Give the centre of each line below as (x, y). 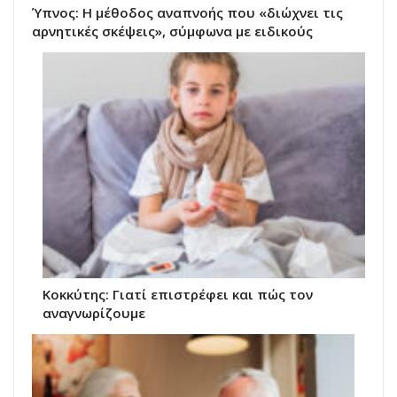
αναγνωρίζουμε (94, 313)
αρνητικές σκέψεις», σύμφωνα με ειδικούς (172, 31)
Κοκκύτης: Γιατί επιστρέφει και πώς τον (178, 294)
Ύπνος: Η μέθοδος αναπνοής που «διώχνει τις (187, 13)
